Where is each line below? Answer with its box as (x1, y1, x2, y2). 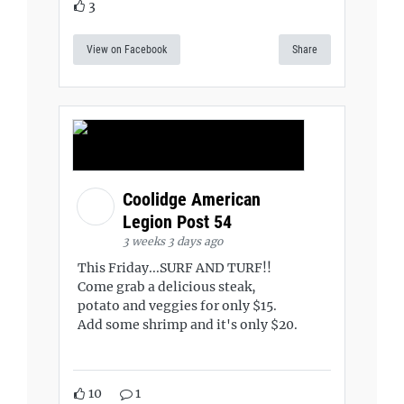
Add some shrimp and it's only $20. (78, 316, 298, 333)
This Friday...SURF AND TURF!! (78, 259, 271, 276)
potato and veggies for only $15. (78, 297, 277, 314)
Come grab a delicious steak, (78, 278, 256, 295)
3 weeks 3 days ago (123, 234, 223, 248)
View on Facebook (87, 42, 167, 56)
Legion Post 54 (123, 210, 236, 233)
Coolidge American (123, 188, 261, 210)
